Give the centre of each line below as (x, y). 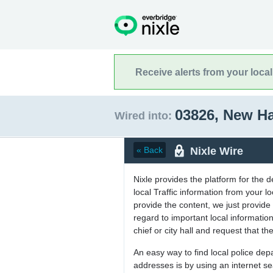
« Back (150, 150)
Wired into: (143, 116)
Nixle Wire (217, 151)
